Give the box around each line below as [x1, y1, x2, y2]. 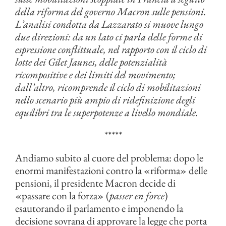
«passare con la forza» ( [15, 189, 109, 202]
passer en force [109, 189, 164, 202]
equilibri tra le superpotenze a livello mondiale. [15, 105, 198, 119]
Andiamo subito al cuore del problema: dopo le [15, 151, 203, 164]
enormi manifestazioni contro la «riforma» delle [15, 163, 207, 177]
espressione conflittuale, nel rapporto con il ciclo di [15, 42, 207, 56]
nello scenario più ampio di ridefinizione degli [15, 93, 195, 106]
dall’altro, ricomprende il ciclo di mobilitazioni [15, 80, 201, 94]
